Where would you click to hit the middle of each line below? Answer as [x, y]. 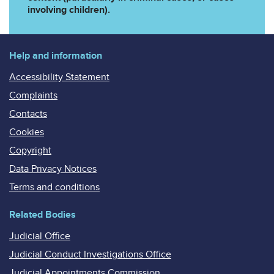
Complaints [33, 95]
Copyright [30, 150]
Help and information [56, 55]
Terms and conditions [54, 187]
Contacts [28, 113]
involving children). [69, 9]
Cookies [27, 132]
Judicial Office [40, 236]
